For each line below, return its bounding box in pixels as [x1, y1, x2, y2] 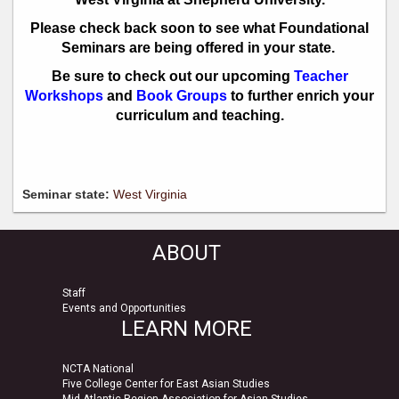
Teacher [293, 68, 348, 84]
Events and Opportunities [62, 301, 186, 314]
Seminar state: [22, 186, 113, 201]
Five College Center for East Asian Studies [62, 377, 273, 390]
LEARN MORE [120, 315, 252, 341]
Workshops [25, 87, 103, 103]
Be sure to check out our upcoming [51, 68, 294, 84]
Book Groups [136, 87, 227, 103]
